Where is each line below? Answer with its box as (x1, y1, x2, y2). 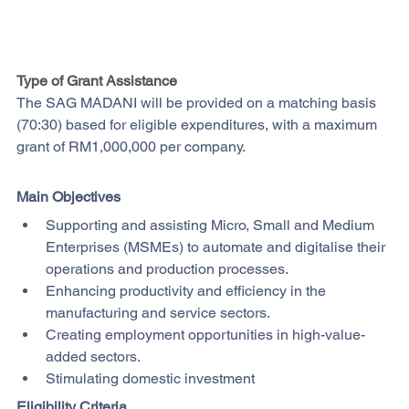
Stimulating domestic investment (46, 369, 255, 387)
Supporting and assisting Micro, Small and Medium (46, 215, 378, 234)
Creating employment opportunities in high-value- (46, 325, 365, 343)
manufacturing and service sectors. (46, 303, 273, 321)
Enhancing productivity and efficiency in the (46, 281, 330, 299)
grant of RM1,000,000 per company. (16, 137, 246, 155)
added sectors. (46, 347, 141, 365)
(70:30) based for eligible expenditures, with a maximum (16, 115, 381, 133)
